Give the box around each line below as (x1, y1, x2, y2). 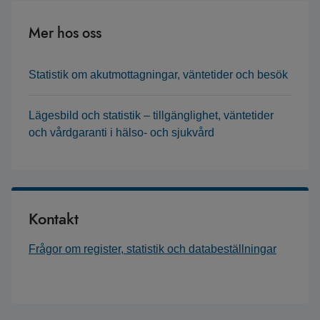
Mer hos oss (29, 23, 101, 44)
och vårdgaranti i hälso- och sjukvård (29, 126, 214, 139)
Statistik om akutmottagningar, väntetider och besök (29, 69, 288, 81)
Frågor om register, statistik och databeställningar (29, 243, 276, 255)
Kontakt (29, 207, 79, 230)
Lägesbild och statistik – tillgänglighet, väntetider (29, 109, 274, 121)
